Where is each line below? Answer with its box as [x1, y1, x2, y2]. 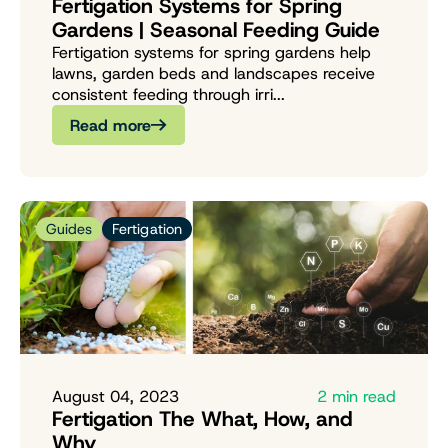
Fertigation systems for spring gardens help [52, 42, 371, 64]
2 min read [317, 385, 396, 407]
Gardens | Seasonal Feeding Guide [52, 16, 380, 45]
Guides [45, 219, 93, 240]
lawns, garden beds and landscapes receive [52, 63, 375, 85]
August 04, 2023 [52, 385, 179, 407]
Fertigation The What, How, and [52, 404, 353, 433]
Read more [69, 114, 152, 136]
